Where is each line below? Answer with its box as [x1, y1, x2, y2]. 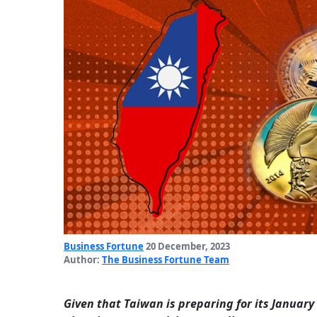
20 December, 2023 [144, 240, 230, 253]
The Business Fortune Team [102, 253, 229, 267]
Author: [64, 253, 102, 267]
